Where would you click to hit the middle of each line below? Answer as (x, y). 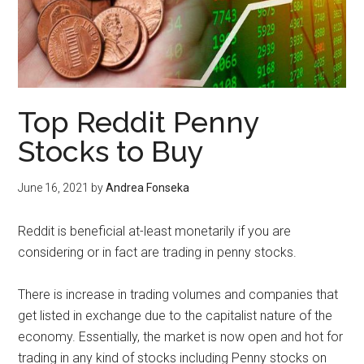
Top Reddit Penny (139, 121)
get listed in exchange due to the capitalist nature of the (175, 315)
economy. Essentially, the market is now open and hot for (181, 336)
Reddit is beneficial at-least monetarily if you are (155, 231)
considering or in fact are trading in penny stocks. (158, 252)
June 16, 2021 (54, 187)
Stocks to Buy (111, 151)
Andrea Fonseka (148, 187)
